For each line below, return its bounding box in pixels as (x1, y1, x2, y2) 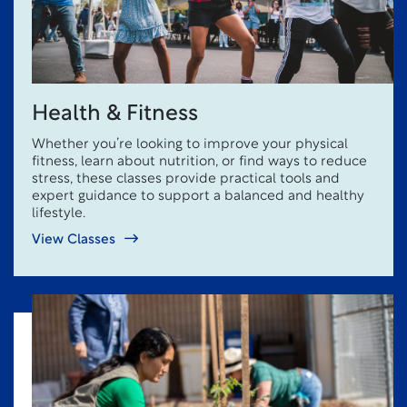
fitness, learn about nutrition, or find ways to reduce (32, 155, 367, 169)
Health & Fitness (32, 104, 198, 125)
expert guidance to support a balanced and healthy (32, 190, 364, 203)
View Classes (32, 233, 115, 247)
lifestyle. (32, 207, 85, 221)
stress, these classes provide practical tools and (32, 173, 340, 186)
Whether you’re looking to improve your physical (32, 138, 348, 152)
